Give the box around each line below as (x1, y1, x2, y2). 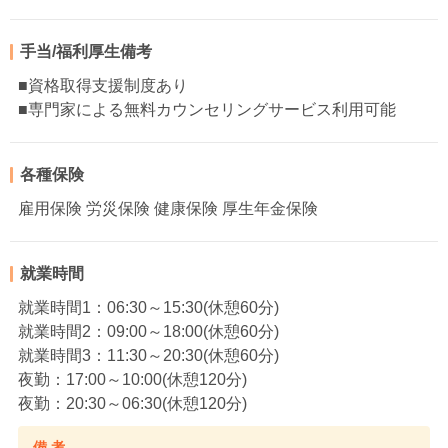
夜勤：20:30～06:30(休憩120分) (18, 395, 247, 413)
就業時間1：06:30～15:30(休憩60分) (18, 299, 279, 317)
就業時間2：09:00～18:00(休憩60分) (18, 323, 279, 341)
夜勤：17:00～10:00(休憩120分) (18, 371, 247, 389)
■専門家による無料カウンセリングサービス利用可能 (18, 101, 396, 119)
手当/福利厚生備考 (20, 43, 152, 61)
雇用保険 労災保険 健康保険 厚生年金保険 (18, 200, 318, 218)
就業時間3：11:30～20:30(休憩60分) (18, 347, 279, 365)
